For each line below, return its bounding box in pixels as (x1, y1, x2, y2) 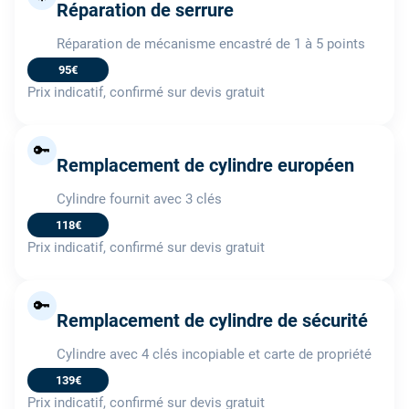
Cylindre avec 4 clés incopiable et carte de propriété (57, 345, 372, 362)
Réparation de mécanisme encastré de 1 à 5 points (57, 35, 365, 52)
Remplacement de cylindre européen (57, 153, 354, 176)
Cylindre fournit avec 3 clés (57, 190, 222, 207)
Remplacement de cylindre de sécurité (57, 309, 368, 331)
